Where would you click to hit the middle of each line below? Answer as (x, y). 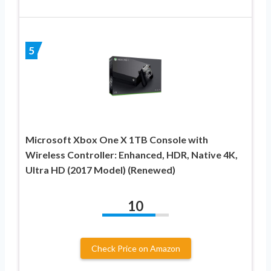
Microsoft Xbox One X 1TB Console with (117, 140)
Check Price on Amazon (135, 249)
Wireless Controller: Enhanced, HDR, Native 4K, (132, 155)
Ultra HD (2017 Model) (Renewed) (100, 170)
